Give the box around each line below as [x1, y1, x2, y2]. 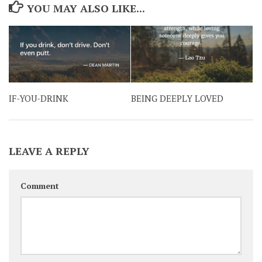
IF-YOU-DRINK [9, 92, 68, 105]
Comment [20, 180, 59, 191]
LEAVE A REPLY [9, 143, 89, 158]
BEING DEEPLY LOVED [131, 92, 223, 105]
